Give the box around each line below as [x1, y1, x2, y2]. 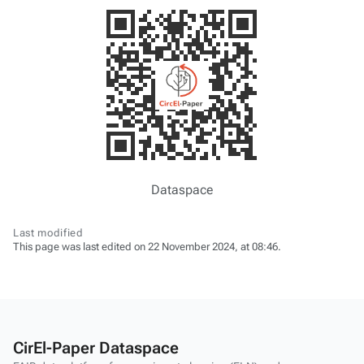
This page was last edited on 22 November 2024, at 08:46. [13, 240, 281, 253]
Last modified [13, 227, 84, 239]
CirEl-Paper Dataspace [13, 338, 179, 357]
